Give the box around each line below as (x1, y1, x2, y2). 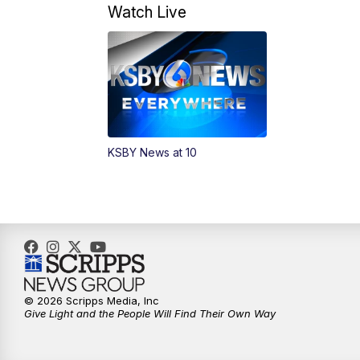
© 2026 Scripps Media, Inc (24, 294, 159, 308)
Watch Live (108, 2, 187, 22)
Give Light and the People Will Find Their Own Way (24, 307, 276, 321)
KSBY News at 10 (108, 145, 198, 160)
